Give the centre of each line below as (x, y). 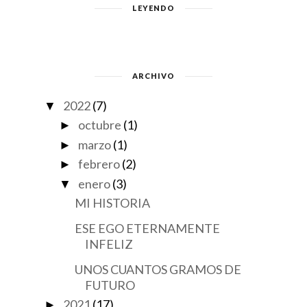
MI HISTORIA (112, 203)
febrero (99, 164)
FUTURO (110, 285)
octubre (99, 125)
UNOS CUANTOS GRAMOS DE (158, 269)
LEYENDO (153, 8)
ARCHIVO (153, 76)
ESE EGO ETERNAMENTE (147, 228)
